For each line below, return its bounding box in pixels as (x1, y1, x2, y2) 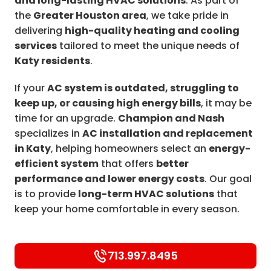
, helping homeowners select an (51, 142, 209, 155)
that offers (99, 157, 156, 171)
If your (15, 81, 47, 95)
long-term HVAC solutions (78, 187, 214, 201)
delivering (15, 24, 65, 38)
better (156, 157, 189, 171)
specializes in (15, 126, 82, 140)
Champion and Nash (118, 111, 224, 125)
